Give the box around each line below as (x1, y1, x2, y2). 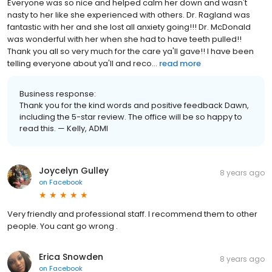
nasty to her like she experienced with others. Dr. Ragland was (7, 8, 250, 21)
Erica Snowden (39, 250, 103, 263)
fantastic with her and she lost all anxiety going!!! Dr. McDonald (7, 21, 251, 33)
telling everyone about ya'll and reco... (7, 57, 157, 69)
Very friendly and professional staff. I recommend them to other (7, 208, 257, 220)
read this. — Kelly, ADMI (19, 122, 108, 134)
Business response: (19, 87, 96, 100)
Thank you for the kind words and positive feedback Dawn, (19, 99, 249, 111)
